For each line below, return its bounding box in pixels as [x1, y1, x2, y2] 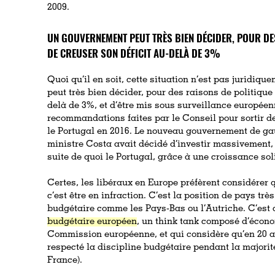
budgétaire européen [47, 217, 137, 227]
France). [47, 255, 83, 265]
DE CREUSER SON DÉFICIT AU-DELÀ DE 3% [47, 45, 221, 61]
